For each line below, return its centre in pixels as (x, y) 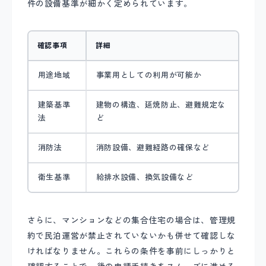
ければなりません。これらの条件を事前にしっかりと (132, 251)
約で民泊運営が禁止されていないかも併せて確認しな (132, 235)
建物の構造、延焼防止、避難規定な (161, 105)
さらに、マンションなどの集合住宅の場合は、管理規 (132, 220)
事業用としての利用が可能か (149, 75)
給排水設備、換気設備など (145, 178)
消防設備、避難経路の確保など (153, 148)
